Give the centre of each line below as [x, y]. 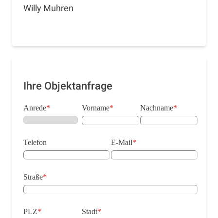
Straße [33, 177]
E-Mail [122, 142]
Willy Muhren [48, 8]
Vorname [96, 108]
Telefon [35, 142]
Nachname [157, 108]
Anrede [35, 108]
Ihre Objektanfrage [68, 86]
